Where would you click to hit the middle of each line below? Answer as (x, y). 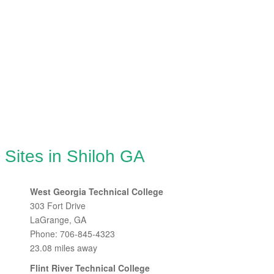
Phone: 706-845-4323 (72, 234)
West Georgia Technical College (97, 191)
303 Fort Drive (58, 206)
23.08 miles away (64, 248)
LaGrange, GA (58, 220)
